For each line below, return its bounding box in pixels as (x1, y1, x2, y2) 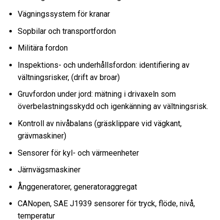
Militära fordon (17, 43, 68, 53)
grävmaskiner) (17, 131, 66, 141)
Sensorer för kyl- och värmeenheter (17, 148, 139, 158)
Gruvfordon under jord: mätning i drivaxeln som (17, 89, 176, 99)
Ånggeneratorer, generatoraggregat (17, 182, 137, 192)
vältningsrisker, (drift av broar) (17, 72, 120, 82)
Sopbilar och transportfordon (17, 26, 116, 36)
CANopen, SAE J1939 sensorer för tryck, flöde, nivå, (17, 199, 195, 209)
